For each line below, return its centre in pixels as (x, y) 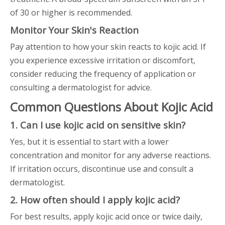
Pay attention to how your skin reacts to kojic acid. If (108, 47)
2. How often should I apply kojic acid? (95, 200)
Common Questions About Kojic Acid (111, 107)
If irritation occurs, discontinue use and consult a (102, 169)
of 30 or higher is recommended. (71, 13)
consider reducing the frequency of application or (103, 74)
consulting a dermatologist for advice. (81, 87)
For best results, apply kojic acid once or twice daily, (106, 216)
